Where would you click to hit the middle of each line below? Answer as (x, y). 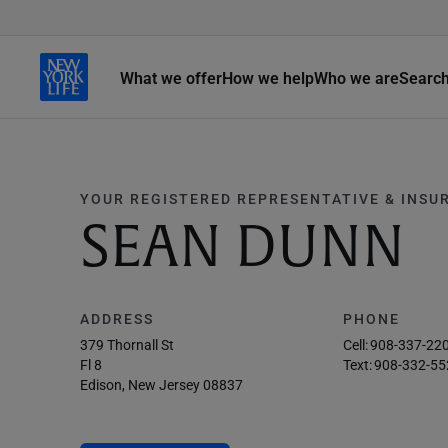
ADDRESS (117, 318)
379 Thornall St (127, 344)
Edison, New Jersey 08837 (161, 384)
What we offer (171, 77)
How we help (268, 77)
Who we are (356, 77)
